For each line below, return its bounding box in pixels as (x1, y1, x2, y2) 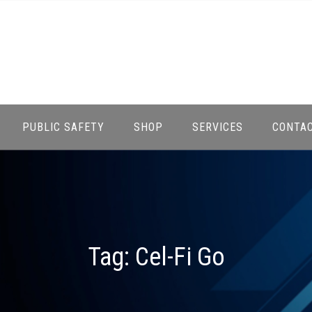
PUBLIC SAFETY (22, 120, 104, 134)
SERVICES (192, 120, 243, 134)
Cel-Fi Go (134, 242, 225, 272)
